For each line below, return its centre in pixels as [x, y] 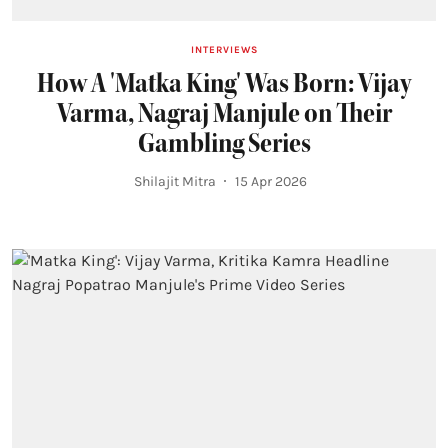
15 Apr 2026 [270, 181]
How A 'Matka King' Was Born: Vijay [224, 82]
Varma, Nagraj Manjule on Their [224, 112]
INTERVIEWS [224, 49]
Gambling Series [224, 142]
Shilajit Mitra [174, 181]
